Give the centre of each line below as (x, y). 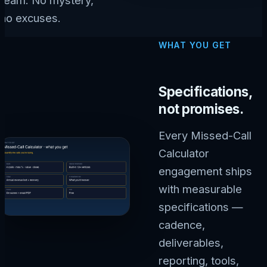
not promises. (201, 109)
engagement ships (206, 171)
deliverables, (191, 242)
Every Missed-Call (205, 135)
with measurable (201, 189)
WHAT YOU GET (195, 45)
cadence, (182, 224)
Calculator (184, 153)
